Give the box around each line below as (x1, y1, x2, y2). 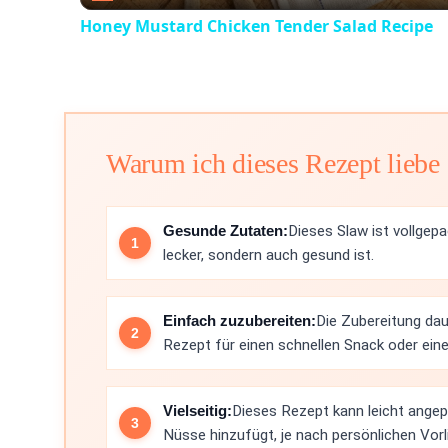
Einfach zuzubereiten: (163, 311, 316, 329)
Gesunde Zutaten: (163, 221, 288, 239)
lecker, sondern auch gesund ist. (163, 245, 374, 264)
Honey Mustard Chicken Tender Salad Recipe (80, 14, 433, 37)
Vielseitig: (163, 401, 232, 419)
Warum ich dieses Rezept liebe (106, 147, 440, 179)
